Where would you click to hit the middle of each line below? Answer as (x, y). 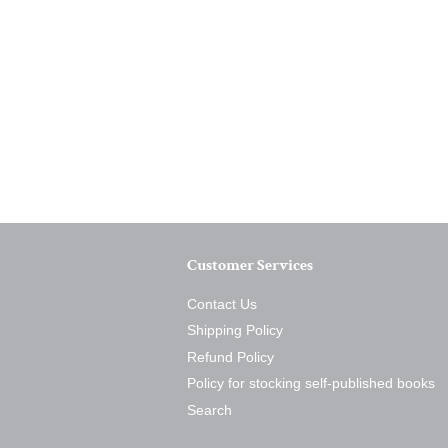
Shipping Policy (235, 331)
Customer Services (250, 265)
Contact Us (222, 304)
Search (209, 410)
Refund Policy (230, 357)
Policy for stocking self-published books (311, 384)
